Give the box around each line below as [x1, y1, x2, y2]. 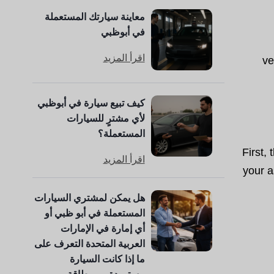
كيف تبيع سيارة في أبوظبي [37, 97, 145, 109]
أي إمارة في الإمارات [60, 223, 145, 234]
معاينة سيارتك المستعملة [44, 11, 145, 23]
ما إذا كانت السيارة [69, 253, 145, 265]
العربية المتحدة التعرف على [34, 238, 145, 250]
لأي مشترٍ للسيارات [66, 113, 145, 124]
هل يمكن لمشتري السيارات [34, 192, 145, 204]
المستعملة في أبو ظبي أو [44, 207, 145, 219]
